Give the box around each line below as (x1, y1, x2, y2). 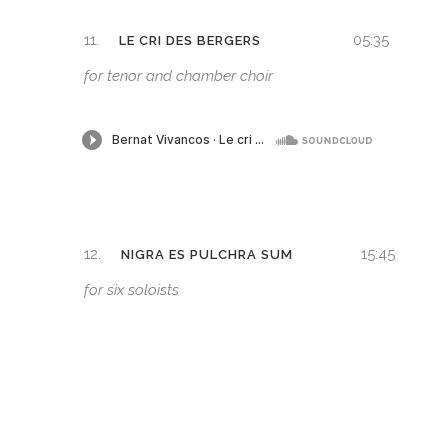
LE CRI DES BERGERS (119, 33, 261, 49)
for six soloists (84, 281, 179, 300)
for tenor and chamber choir (84, 67, 273, 86)
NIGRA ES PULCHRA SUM (121, 247, 293, 263)
